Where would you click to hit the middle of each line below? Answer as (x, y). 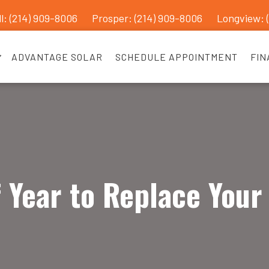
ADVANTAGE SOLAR (57, 56)
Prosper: (113, 18)
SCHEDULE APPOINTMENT (177, 56)
